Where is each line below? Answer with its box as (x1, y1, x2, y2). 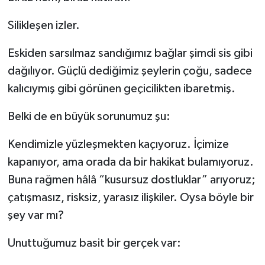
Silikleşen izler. (7, 20, 80, 32)
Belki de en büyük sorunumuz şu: (7, 111, 170, 123)
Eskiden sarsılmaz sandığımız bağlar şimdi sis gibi (7, 47, 253, 60)
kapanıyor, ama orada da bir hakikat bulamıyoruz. (7, 156, 254, 169)
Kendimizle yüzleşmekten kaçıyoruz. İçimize (7, 138, 229, 151)
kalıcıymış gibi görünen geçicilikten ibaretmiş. (7, 83, 235, 95)
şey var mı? (7, 209, 64, 222)
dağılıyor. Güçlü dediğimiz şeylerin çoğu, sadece (7, 65, 252, 77)
